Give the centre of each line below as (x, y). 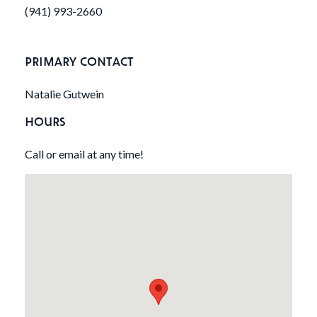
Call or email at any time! (84, 154)
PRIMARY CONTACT (79, 61)
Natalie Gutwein (64, 94)
